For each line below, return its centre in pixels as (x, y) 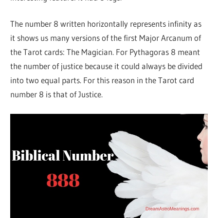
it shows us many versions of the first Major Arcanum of (106, 38)
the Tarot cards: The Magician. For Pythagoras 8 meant (105, 52)
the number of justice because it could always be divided (107, 66)
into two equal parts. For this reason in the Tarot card (102, 80)
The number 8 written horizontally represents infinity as (106, 24)
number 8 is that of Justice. (57, 94)
